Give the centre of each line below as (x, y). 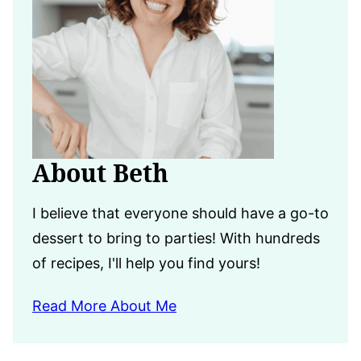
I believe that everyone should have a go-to (180, 213)
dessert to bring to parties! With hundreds (176, 238)
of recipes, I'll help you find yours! (146, 263)
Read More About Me (104, 306)
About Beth (100, 172)
